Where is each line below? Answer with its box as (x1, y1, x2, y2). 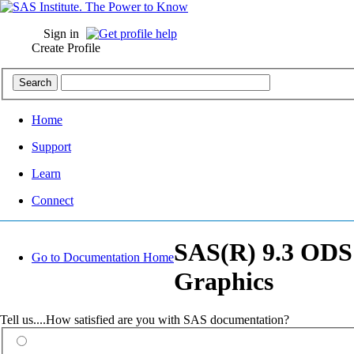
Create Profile (32, 41, 100, 55)
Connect (32, 193, 73, 207)
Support (32, 139, 71, 153)
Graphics (174, 267, 273, 296)
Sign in (43, 27, 79, 40)
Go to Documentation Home (32, 250, 174, 265)
